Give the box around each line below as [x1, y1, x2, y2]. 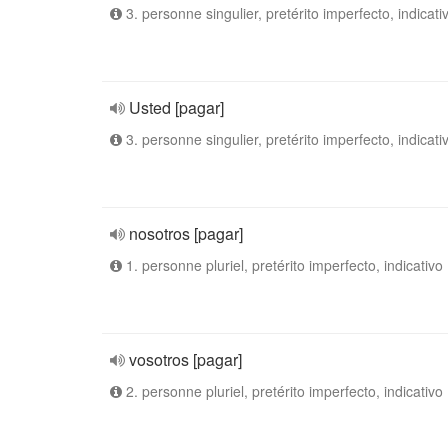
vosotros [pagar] [129, 348, 242, 371]
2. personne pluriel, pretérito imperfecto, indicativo [122, 381, 443, 401]
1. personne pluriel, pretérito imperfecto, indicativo [122, 255, 443, 275]
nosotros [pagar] [129, 222, 243, 245]
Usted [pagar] [129, 96, 224, 119]
